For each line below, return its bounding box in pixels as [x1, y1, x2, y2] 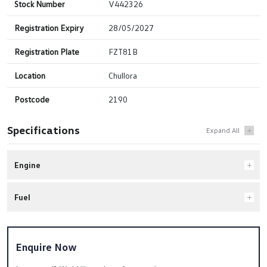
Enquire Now [15, 240, 77, 254]
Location [14, 70, 45, 81]
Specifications [7, 123, 80, 137]
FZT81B [108, 46, 138, 57]
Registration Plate [14, 46, 79, 57]
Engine [14, 160, 41, 170]
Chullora [108, 70, 137, 81]
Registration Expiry [14, 23, 84, 33]
